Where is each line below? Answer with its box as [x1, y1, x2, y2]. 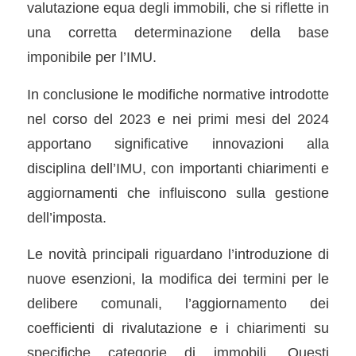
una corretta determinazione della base [26, 24, 330, 41]
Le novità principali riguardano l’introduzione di [26, 246, 330, 263]
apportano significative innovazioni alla [26, 134, 330, 152]
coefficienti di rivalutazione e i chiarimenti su [26, 319, 330, 337]
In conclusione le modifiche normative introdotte [26, 85, 330, 103]
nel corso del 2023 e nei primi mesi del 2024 [26, 110, 330, 127]
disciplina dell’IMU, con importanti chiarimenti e [26, 159, 330, 176]
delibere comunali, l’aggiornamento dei [26, 295, 330, 312]
